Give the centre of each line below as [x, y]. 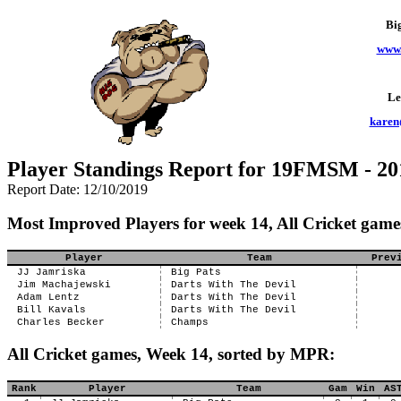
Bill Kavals [51, 310]
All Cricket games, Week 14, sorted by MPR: [171, 354]
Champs [189, 322]
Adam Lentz [48, 297]
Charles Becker [60, 322]
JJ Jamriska [51, 272]
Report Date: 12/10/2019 [77, 189]
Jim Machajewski [64, 285]
